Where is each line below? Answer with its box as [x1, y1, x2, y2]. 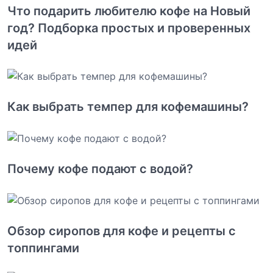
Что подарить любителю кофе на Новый [7, 3, 250, 18]
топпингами [7, 240, 79, 255]
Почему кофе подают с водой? [7, 161, 193, 177]
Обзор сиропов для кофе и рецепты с [7, 223, 236, 238]
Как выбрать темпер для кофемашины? [7, 99, 249, 115]
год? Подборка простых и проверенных [7, 20, 250, 35]
